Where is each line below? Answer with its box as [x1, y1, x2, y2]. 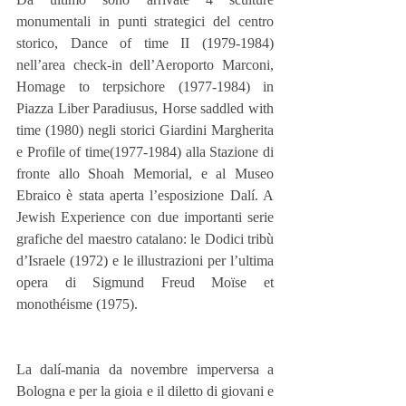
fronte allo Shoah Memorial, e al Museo [16, 166, 274, 182]
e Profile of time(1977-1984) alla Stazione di [16, 144, 274, 160]
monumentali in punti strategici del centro [16, 14, 274, 30]
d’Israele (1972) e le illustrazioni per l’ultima [16, 253, 274, 269]
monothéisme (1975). [16, 296, 138, 313]
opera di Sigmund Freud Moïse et [16, 275, 274, 291]
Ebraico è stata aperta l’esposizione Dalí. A [16, 188, 274, 204]
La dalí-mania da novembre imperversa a [16, 362, 274, 378]
